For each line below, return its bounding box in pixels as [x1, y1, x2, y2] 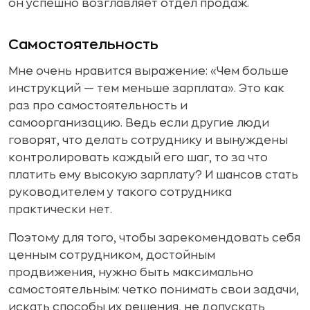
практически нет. [8, 203, 112, 215]
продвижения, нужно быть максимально [8, 266, 253, 278]
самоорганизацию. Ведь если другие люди [8, 117, 269, 129]
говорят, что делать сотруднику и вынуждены [8, 134, 288, 146]
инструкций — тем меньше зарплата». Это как [8, 82, 284, 94]
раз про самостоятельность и [8, 100, 188, 111]
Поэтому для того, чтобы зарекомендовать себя [8, 232, 300, 244]
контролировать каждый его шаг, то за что [8, 152, 268, 163]
